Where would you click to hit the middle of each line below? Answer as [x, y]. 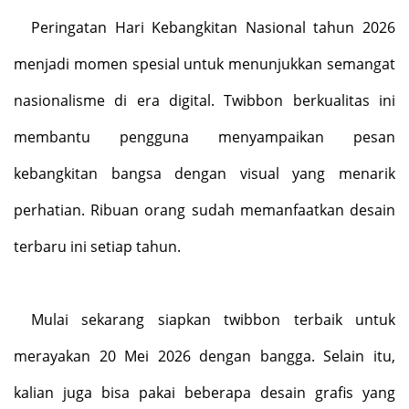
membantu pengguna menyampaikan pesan [204, 136]
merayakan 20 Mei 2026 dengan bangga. [169, 356]
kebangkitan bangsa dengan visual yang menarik [204, 173]
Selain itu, [360, 356]
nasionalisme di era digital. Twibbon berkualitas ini [204, 100]
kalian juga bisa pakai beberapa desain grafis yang [204, 392]
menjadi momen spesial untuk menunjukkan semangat [204, 63]
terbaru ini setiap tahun [95, 246]
